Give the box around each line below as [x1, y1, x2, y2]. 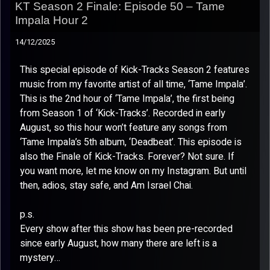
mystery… [20, 251, 60, 265]
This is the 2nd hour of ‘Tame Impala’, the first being [20, 92, 234, 106]
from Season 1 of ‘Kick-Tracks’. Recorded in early [20, 106, 225, 121]
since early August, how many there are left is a [20, 236, 217, 251]
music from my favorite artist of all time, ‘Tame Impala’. [20, 77, 247, 92]
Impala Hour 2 [15, 14, 88, 27]
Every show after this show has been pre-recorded [20, 222, 233, 236]
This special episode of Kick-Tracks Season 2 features [20, 63, 250, 77]
